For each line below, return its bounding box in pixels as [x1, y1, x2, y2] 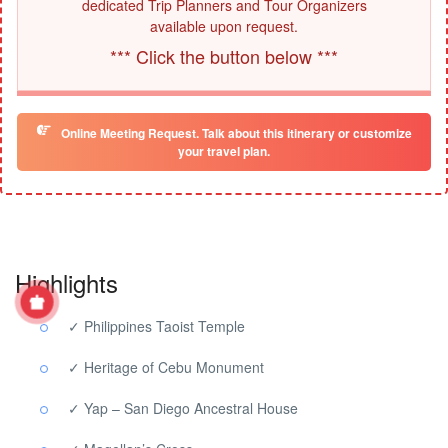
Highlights [15, 264, 118, 300]
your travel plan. [178, 141, 270, 160]
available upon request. [150, 16, 298, 37]
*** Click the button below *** [110, 43, 338, 70]
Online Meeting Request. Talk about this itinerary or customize [60, 123, 412, 142]
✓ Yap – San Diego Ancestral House [68, 397, 298, 418]
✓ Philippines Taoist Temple [68, 315, 245, 336]
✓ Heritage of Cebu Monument [68, 356, 264, 377]
